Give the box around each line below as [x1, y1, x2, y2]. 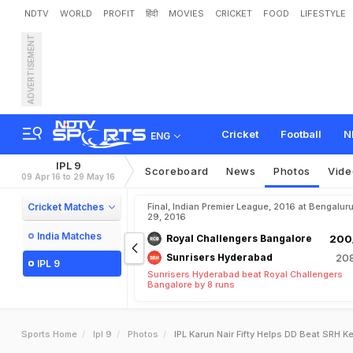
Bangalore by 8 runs [147, 279, 235, 290]
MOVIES [169, 8, 204, 19]
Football [281, 128, 321, 140]
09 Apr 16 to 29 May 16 [21, 172, 115, 181]
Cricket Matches [28, 201, 104, 213]
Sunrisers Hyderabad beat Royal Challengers [147, 269, 343, 280]
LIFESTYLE [300, 8, 346, 19]
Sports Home [21, 329, 77, 340]
